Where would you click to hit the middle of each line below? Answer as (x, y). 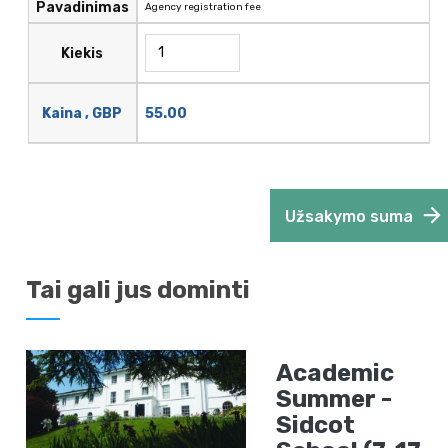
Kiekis (82, 53)
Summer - (334, 399)
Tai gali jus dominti (138, 290)
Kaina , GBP (82, 113)
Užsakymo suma (349, 217)
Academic (335, 373)
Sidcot (316, 425)
